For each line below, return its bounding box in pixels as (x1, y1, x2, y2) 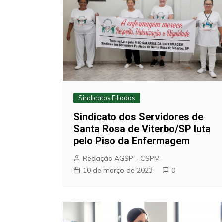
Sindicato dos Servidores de (73, 111, 203, 123)
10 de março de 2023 (83, 166, 153, 175)
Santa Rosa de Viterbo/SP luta (73, 122, 211, 135)
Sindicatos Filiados (78, 93, 135, 102)
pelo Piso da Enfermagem (73, 134, 190, 147)
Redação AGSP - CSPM (83, 153, 160, 163)
